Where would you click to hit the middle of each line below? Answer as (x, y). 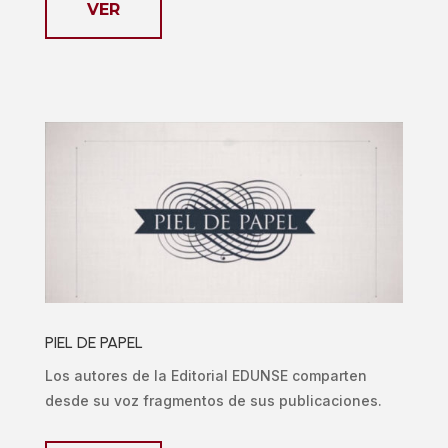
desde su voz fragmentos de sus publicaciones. (213, 401)
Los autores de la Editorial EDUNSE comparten (205, 376)
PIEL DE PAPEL (93, 343)
